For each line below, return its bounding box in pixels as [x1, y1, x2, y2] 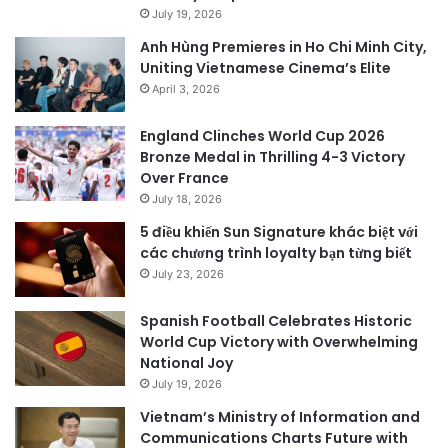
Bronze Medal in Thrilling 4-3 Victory [140, 146, 405, 167]
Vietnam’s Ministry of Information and [140, 406, 420, 427]
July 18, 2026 [152, 191, 222, 206]
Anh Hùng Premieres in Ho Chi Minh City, [140, 36, 427, 57]
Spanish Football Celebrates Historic [140, 310, 412, 331]
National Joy [140, 352, 233, 373]
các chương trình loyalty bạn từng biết [140, 242, 412, 263]
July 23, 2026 [152, 266, 224, 281]
